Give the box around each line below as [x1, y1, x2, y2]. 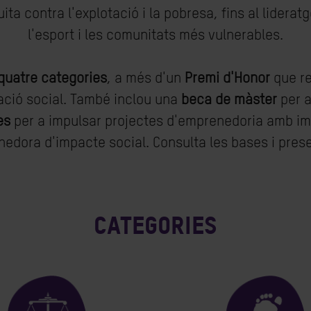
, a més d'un [106, 72, 185, 86]
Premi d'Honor [184, 72, 270, 86]
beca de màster [181, 93, 277, 108]
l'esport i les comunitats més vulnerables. [28, 28, 283, 43]
